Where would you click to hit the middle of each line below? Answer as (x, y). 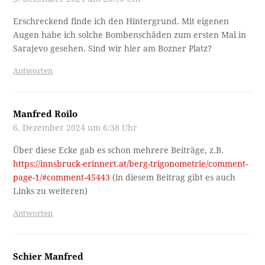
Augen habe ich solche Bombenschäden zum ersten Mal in (130, 35)
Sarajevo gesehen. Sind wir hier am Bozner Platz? (113, 49)
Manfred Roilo (46, 114)
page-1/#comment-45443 (62, 178)
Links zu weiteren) (51, 191)
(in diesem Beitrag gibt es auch (173, 178)
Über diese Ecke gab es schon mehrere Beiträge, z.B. (119, 151)
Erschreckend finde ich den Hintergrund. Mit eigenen (121, 22)
